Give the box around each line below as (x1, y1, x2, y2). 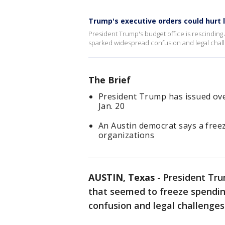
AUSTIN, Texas (88, 171, 155, 183)
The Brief (88, 74, 131, 86)
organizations (98, 130, 155, 141)
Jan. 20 (98, 100, 125, 111)
